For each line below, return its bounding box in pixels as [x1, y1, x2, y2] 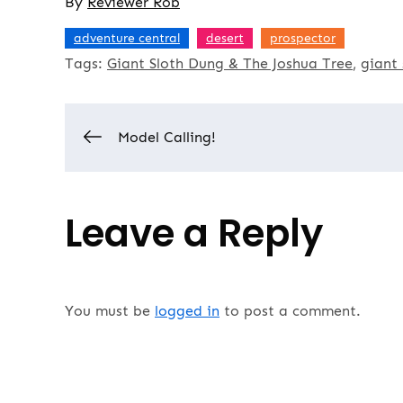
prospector [270, 31, 336, 47]
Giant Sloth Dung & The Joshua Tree [107, 55, 353, 73]
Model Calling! [118, 129, 216, 147]
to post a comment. [219, 302, 361, 320]
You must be [65, 302, 155, 320]
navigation [83, 175, 289, 229]
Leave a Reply [65, 207, 323, 261]
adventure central [74, 31, 180, 47]
